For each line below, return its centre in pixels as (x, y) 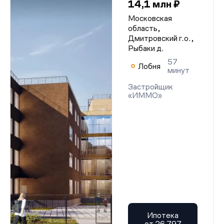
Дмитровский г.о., (161, 38)
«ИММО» (145, 95)
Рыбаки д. (146, 48)
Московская (150, 18)
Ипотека (163, 215)
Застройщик (150, 87)
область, (144, 28)
